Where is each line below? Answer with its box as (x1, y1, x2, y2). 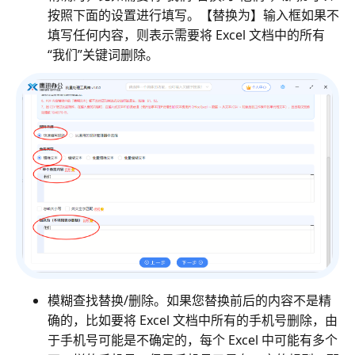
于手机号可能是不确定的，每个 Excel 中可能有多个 (48, 331, 338, 349)
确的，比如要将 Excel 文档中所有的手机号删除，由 (48, 311, 338, 330)
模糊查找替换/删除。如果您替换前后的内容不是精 (48, 292, 331, 310)
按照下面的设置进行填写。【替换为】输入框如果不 (48, 6, 339, 24)
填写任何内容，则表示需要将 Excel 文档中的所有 (48, 25, 325, 44)
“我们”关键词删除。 (48, 45, 158, 63)
